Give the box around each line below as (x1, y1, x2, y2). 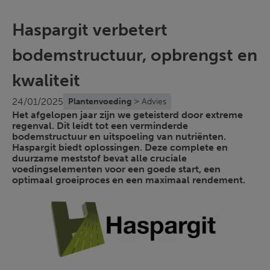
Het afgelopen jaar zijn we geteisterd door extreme (12, 109, 243, 121)
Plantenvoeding (68, 96, 131, 107)
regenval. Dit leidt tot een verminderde (12, 120, 188, 131)
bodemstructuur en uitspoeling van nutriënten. (12, 131, 226, 142)
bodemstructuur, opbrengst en (12, 45, 257, 65)
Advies (142, 96, 166, 107)
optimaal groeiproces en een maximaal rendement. (12, 174, 245, 186)
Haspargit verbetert (12, 20, 168, 40)
